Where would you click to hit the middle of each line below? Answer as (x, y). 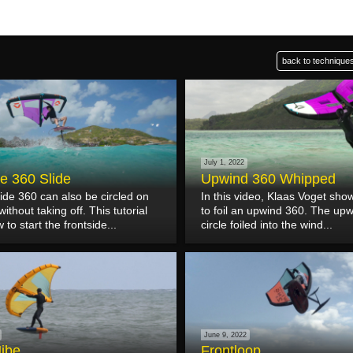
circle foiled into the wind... (267, 224)
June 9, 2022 (226, 334)
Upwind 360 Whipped (269, 178)
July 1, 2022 (225, 163)
